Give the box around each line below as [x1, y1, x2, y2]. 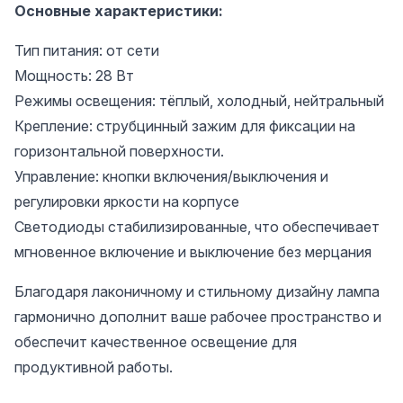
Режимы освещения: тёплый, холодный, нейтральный [14, 92, 384, 110]
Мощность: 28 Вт [14, 67, 134, 85]
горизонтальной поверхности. [14, 142, 224, 160]
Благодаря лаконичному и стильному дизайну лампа [14, 282, 380, 300]
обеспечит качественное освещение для [14, 333, 297, 351]
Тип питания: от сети [14, 41, 159, 59]
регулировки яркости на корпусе [14, 193, 239, 210]
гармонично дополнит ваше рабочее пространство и [14, 308, 381, 326]
